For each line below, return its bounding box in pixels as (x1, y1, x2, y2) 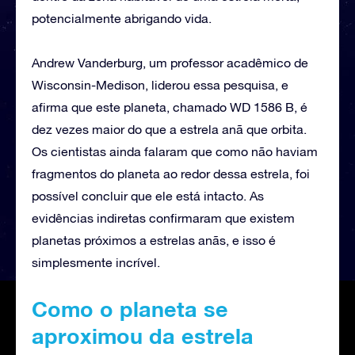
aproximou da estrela (32, 323, 254, 349)
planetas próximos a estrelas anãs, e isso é (32, 232, 276, 247)
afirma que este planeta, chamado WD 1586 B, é (32, 99, 307, 114)
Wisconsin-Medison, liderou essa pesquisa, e (32, 77, 288, 92)
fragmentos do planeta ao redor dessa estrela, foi (32, 166, 310, 181)
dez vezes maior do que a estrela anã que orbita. (32, 121, 307, 136)
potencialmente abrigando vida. (32, 10, 212, 25)
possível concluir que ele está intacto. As (32, 188, 264, 203)
